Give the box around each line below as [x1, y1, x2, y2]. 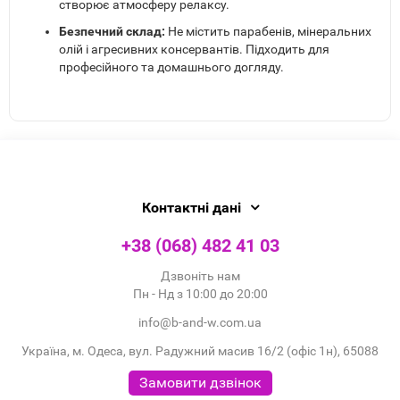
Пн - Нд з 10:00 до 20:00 [132, 287, 268, 302]
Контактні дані [141, 199, 241, 217]
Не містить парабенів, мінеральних [168, 24, 371, 39]
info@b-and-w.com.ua [138, 315, 262, 330]
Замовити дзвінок [138, 374, 262, 392]
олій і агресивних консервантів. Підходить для [59, 42, 329, 57]
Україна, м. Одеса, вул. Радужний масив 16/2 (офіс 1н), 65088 [21, 344, 379, 359]
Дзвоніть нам [160, 269, 240, 284]
